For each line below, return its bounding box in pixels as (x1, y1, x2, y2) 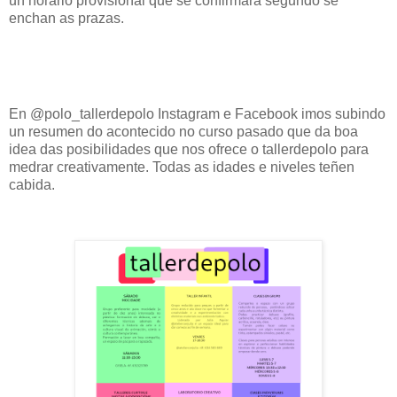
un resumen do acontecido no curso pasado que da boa (9, 123, 358, 139)
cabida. (9, 176, 55, 192)
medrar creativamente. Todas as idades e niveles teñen (9, 159, 354, 175)
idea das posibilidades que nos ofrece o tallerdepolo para (9, 141, 369, 157)
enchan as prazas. (9, 11, 128, 27)
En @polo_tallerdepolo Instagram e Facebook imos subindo (9, 105, 385, 121)
